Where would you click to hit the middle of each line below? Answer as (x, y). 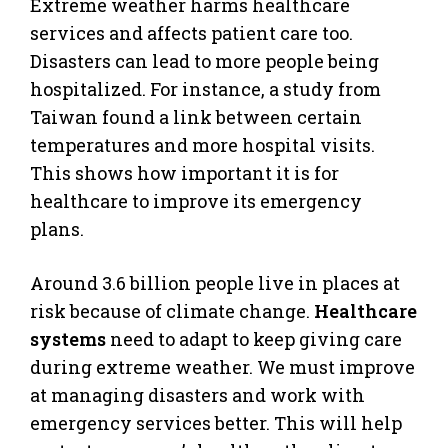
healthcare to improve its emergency (196, 200)
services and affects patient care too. (191, 32)
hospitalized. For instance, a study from (205, 88)
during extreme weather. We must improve (222, 366)
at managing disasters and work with (197, 394)
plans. (57, 228)
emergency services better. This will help (216, 422)
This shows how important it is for (184, 172)
